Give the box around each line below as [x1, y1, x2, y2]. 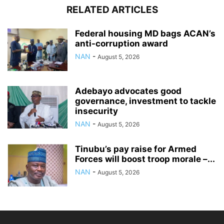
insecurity [75, 106, 118, 116]
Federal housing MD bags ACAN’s [75, 28, 215, 39]
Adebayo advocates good [75, 86, 181, 96]
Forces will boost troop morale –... [75, 154, 215, 164]
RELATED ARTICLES [66, 4, 158, 16]
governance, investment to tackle [75, 96, 216, 106]
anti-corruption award [75, 38, 168, 49]
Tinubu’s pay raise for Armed [75, 144, 196, 154]
